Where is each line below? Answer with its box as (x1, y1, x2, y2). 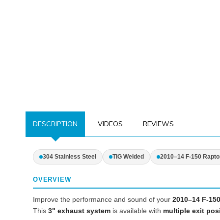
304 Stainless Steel (43, 153, 96, 161)
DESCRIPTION (33, 119, 78, 129)
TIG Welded (112, 153, 144, 161)
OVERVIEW (33, 176, 71, 184)
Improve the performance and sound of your (33, 195, 172, 203)
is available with (110, 206, 163, 215)
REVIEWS (143, 119, 174, 129)
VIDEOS (98, 119, 123, 129)
